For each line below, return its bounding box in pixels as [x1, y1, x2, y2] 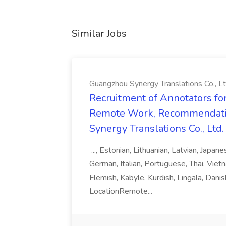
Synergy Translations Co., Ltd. [89, 122, 224, 135]
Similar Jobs [72, 27, 127, 40]
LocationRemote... [89, 186, 154, 197]
